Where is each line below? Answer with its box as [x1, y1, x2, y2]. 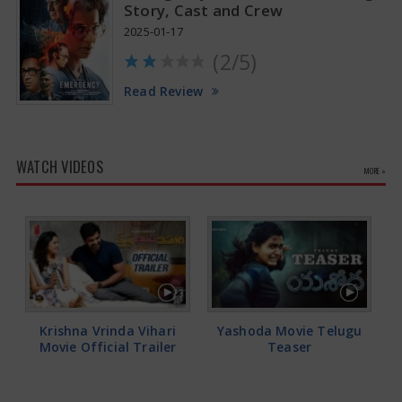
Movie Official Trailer [39, 337, 177, 355]
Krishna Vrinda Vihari [39, 321, 176, 339]
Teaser [267, 337, 312, 355]
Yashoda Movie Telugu [216, 321, 363, 339]
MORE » [364, 164, 387, 176]
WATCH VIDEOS [15, 154, 103, 178]
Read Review [123, 82, 204, 100]
